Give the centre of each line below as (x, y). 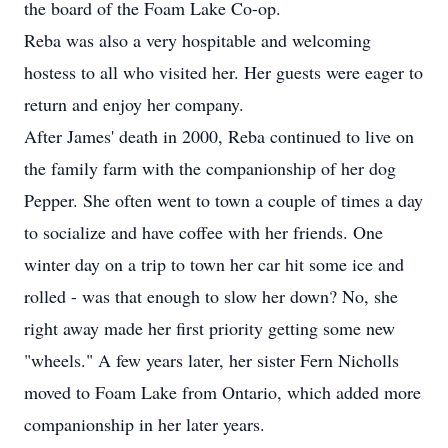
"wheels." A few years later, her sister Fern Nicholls (211, 360)
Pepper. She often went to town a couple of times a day (223, 200)
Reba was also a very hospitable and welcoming (197, 40)
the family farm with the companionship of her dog (210, 168)
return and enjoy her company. (134, 104)
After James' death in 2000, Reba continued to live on (219, 136)
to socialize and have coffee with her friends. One (203, 232)
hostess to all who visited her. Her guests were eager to (223, 72)
